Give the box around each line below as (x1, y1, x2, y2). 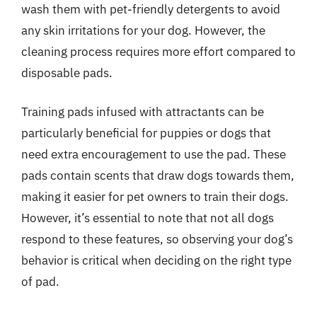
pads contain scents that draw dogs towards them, (21, 168, 294, 183)
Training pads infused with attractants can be (21, 104, 264, 120)
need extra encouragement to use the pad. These (21, 146, 286, 162)
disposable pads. (21, 64, 113, 81)
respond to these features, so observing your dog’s (21, 231, 293, 247)
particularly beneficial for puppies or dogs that (21, 125, 271, 141)
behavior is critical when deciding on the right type (21, 253, 292, 268)
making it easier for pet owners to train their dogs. (21, 189, 289, 204)
